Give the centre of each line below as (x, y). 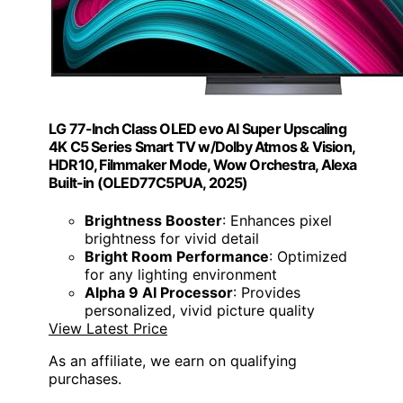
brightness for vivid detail (172, 238)
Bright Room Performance (177, 256)
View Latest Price (108, 328)
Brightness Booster (153, 220)
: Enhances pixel (277, 220)
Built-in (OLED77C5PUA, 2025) (148, 183)
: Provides (267, 292)
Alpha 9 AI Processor (159, 292)
